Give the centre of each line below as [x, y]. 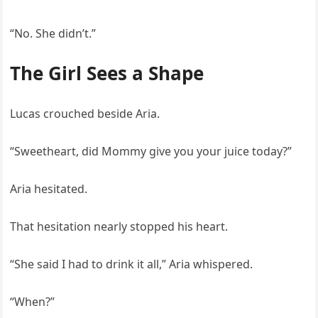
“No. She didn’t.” [53, 34]
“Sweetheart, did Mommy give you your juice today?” [151, 152]
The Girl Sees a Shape [107, 73]
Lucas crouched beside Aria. [85, 114]
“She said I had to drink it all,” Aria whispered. [132, 264]
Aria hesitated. [49, 189]
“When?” [33, 302]
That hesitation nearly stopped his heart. [119, 227]
